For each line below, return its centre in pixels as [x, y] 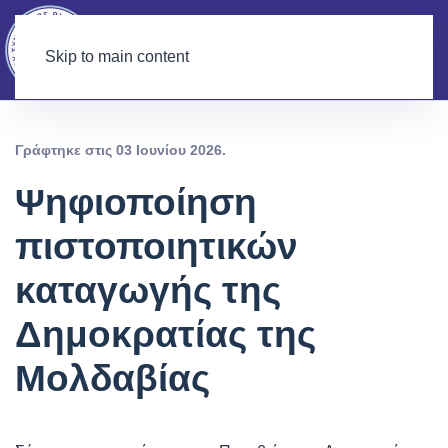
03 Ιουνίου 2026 [169, 150]
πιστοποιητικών [156, 246]
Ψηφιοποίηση [136, 202]
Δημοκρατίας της [165, 334]
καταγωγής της [148, 290]
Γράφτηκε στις [65, 150]
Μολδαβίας [112, 378]
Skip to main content [117, 56]
